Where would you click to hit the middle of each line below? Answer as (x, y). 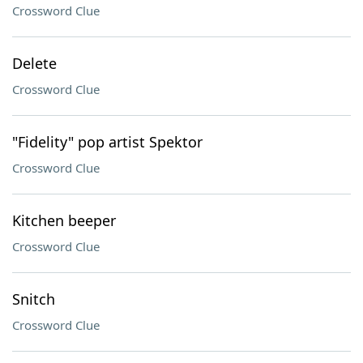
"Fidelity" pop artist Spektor (107, 142)
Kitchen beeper (64, 220)
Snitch (34, 299)
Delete (34, 63)
